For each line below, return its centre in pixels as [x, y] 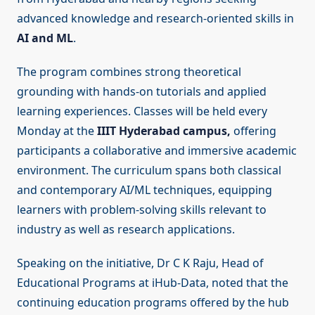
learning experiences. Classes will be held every [142, 111]
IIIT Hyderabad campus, [164, 131]
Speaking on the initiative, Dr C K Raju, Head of [140, 263]
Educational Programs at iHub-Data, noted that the [153, 283]
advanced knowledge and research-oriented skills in [155, 19]
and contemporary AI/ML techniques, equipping [144, 190]
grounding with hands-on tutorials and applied [142, 92]
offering [253, 131]
